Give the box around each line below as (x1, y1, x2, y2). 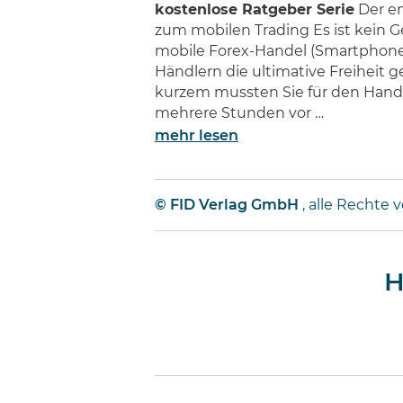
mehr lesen (155, 129, 238, 143)
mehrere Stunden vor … (155, 106, 324, 121)
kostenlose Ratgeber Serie (155, 3, 354, 17)
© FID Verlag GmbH (155, 198, 299, 212)
